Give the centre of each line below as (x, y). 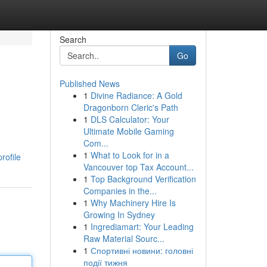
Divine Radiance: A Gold (136, 95)
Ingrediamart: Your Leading (142, 226)
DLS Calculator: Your (130, 119)
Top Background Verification (143, 179)
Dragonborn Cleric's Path (131, 107)
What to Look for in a (130, 155)
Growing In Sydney (119, 215)
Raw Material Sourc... (124, 238)
